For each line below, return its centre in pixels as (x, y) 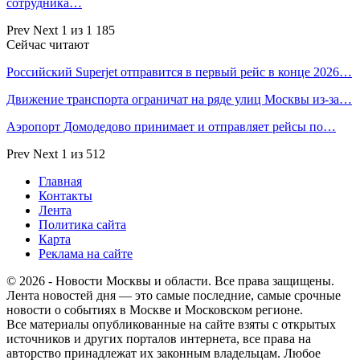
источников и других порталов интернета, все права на (159, 338)
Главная (60, 181)
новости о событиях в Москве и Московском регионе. (155, 309)
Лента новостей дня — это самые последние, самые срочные (174, 295)
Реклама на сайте (86, 253)
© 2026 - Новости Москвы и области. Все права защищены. (170, 280)
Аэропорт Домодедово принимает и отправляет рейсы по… (171, 126)
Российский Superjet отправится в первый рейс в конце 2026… (179, 72)
